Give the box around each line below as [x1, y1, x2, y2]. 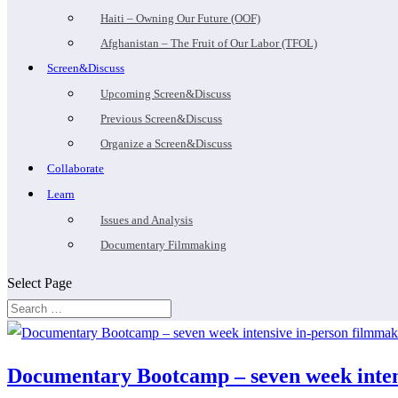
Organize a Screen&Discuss [100, 137, 232, 150]
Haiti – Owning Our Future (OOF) [100, 12, 260, 25]
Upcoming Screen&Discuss [100, 87, 231, 100]
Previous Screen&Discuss [100, 112, 222, 125]
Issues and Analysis [100, 213, 193, 227]
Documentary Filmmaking [100, 238, 227, 251]
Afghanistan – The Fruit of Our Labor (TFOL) [100, 36, 317, 50]
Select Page [7, 275, 72, 291]
